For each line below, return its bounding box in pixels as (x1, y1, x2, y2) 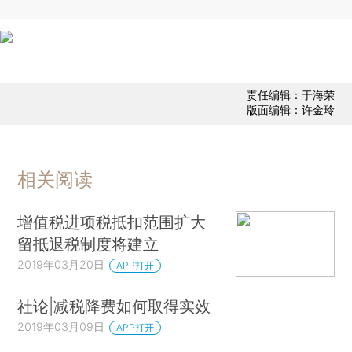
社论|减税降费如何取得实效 (17, 296, 211, 317)
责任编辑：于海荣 (246, 88, 335, 102)
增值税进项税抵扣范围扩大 (17, 211, 207, 232)
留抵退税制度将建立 (17, 233, 159, 254)
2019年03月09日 (17, 320, 105, 334)
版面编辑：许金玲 (246, 103, 335, 117)
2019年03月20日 (17, 257, 105, 271)
